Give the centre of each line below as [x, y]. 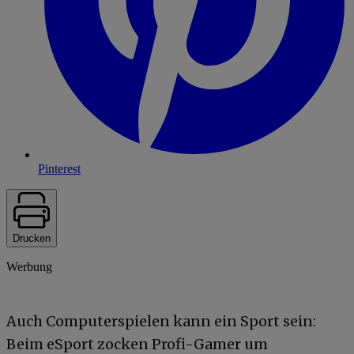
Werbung [29, 266]
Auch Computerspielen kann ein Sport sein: [161, 321]
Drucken [32, 238]
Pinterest [59, 168]
